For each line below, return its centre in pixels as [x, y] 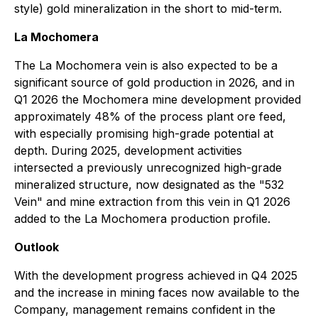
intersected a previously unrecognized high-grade [148, 168]
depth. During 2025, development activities [128, 150]
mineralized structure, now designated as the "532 [149, 185]
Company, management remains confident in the [145, 309]
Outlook [37, 247]
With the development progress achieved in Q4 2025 [156, 275]
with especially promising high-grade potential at [144, 133]
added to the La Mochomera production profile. [142, 219]
